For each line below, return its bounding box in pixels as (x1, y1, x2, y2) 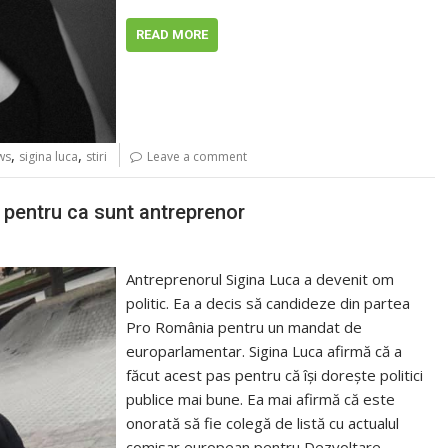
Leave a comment (147, 148, 247, 166)
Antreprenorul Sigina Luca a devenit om (126, 268, 395, 289)
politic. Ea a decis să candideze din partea (126, 292, 411, 313)
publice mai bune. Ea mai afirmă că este (126, 388, 396, 409)
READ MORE (136, 26, 209, 42)
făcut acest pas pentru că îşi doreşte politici (126, 364, 424, 385)
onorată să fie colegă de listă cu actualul (126, 412, 400, 433)
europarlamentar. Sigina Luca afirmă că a (126, 340, 403, 361)
